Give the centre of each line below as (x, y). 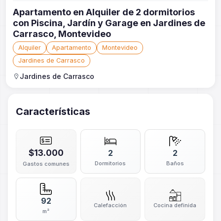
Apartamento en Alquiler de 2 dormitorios (104, 12)
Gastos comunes (46, 164)
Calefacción (110, 205)
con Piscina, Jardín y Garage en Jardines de (109, 23)
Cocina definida (175, 205)
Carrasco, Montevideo (62, 34)
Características (53, 111)
